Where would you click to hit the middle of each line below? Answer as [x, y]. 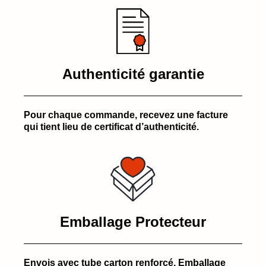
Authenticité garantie [133, 74]
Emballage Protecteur [133, 221]
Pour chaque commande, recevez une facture [126, 115]
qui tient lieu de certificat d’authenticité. [111, 126]
